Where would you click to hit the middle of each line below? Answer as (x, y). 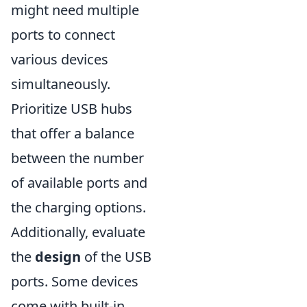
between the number (77, 158)
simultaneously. (61, 84)
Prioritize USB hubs (72, 109)
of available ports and (79, 183)
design (58, 257)
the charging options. (78, 207)
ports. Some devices (75, 281)
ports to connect (63, 35)
